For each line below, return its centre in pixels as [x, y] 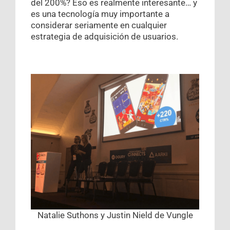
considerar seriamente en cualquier [99, 25]
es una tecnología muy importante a [100, 14]
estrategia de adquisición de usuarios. [104, 37]
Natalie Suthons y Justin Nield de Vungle [115, 215]
